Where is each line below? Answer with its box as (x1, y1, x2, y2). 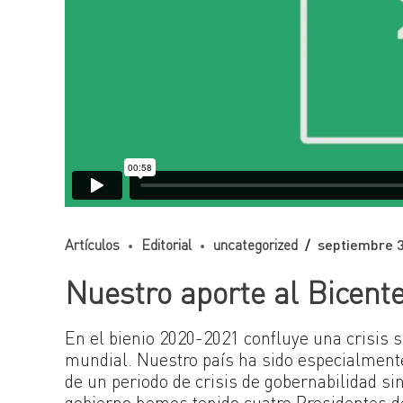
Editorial (141, 236, 192, 255)
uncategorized (213, 236, 298, 255)
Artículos (65, 236, 120, 255)
